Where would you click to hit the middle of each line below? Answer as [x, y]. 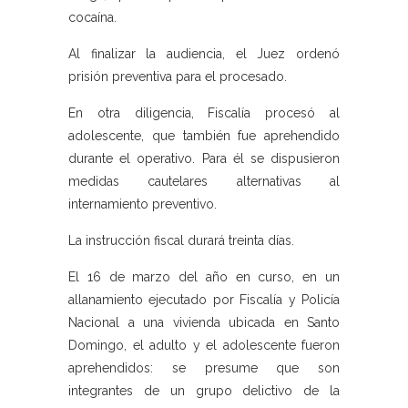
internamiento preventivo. [143, 204]
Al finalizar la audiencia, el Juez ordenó [204, 54]
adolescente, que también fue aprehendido [204, 136]
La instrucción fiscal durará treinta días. [181, 241]
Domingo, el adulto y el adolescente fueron [204, 346]
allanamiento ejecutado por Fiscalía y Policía [204, 300]
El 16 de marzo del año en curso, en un [204, 277]
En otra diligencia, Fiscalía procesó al [204, 113]
